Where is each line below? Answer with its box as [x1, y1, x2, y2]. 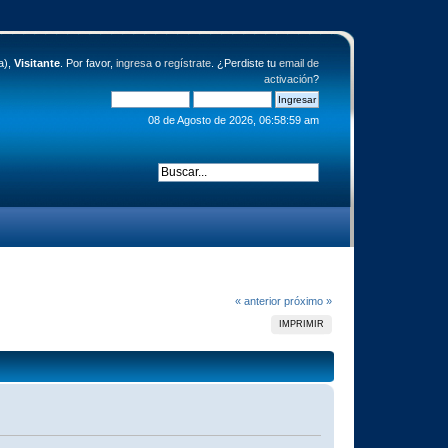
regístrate [163, 57, 211, 69]
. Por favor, [59, 57, 116, 69]
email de [278, 57, 319, 69]
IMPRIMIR [279, 318, 325, 329]
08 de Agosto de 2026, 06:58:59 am [147, 114, 319, 126]
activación [263, 73, 313, 85]
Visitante [13, 57, 60, 69]
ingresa [115, 57, 152, 69]
